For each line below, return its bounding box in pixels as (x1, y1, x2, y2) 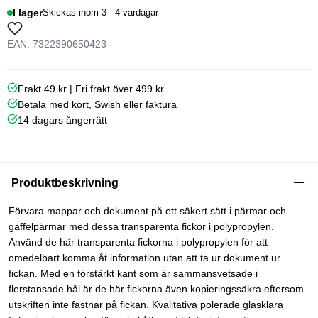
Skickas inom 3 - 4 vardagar (43, 7, 159, 18)
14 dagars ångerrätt (18, 114, 108, 126)
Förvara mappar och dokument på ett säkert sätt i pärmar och (9, 204, 286, 216)
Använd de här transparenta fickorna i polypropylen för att (9, 236, 268, 248)
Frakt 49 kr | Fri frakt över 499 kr (18, 82, 165, 94)
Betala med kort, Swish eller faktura (18, 98, 177, 110)
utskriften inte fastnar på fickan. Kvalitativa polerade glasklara (9, 298, 283, 310)
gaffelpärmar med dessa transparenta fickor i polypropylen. (9, 220, 274, 232)
